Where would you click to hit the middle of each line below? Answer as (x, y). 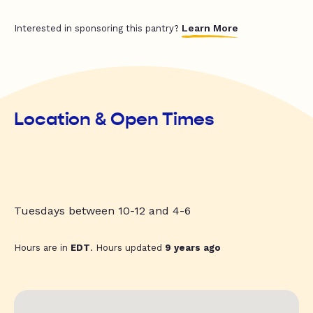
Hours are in (42, 248)
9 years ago (193, 248)
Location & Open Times (114, 119)
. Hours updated (128, 248)
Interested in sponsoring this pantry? (98, 29)
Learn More (210, 28)
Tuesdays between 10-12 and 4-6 (102, 211)
